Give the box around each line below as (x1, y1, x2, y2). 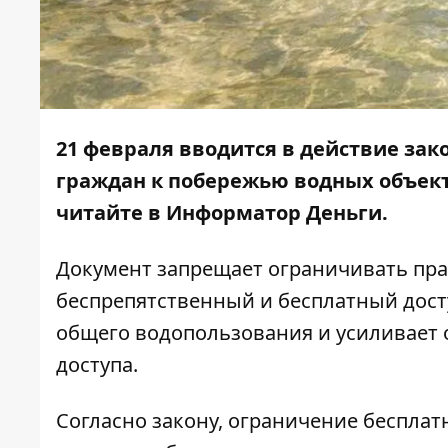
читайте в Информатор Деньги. (56, 199, 398, 227)
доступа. (56, 351, 138, 379)
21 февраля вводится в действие (56, 135, 404, 163)
